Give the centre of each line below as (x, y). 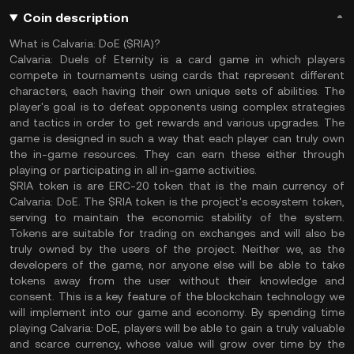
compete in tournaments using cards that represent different (177, 75)
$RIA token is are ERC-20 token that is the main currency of (177, 186)
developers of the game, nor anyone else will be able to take (177, 265)
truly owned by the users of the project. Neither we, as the (177, 249)
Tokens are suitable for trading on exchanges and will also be (177, 233)
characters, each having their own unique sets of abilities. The (177, 91)
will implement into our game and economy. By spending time (177, 312)
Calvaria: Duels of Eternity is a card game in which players (177, 59)
